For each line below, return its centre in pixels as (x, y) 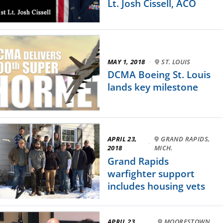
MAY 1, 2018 (126, 61)
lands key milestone (153, 87)
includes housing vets (156, 186)
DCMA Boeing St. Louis (159, 75)
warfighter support (151, 173)
